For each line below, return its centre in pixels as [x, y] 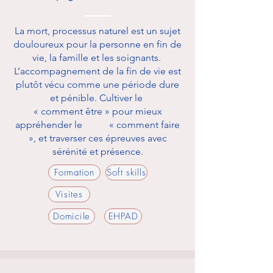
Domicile [72, 216]
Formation [74, 172]
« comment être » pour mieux [97, 111]
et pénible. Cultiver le [97, 98]
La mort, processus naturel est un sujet [97, 31]
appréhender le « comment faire [97, 125]
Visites [69, 194]
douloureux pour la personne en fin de [97, 44]
